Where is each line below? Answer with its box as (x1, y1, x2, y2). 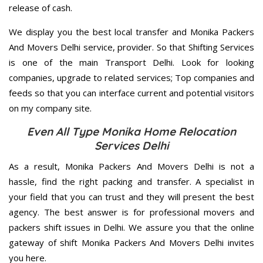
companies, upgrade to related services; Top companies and (9, 71, 254, 83)
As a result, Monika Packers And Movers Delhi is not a (9, 160, 254, 172)
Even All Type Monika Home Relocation (27, 124, 236, 139)
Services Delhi (95, 138, 168, 153)
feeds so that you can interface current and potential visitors (9, 86, 254, 99)
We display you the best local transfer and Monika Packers (9, 25, 254, 38)
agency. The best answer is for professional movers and (9, 205, 254, 218)
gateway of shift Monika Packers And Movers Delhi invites (9, 236, 254, 248)
